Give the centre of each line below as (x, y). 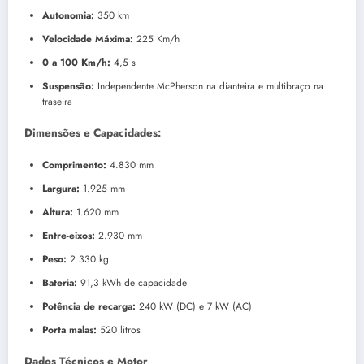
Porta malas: (69, 329)
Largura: (61, 188)
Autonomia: (68, 16)
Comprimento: (74, 165)
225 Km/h (156, 39)
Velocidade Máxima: (88, 39)
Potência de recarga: (89, 306)
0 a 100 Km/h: (76, 63)
